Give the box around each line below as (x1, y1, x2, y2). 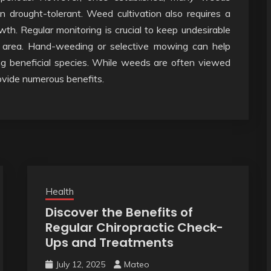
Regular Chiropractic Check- (45, 218, 223, 236)
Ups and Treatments (45, 233, 174, 251)
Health (45, 185, 74, 197)
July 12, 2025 (55, 258, 105, 270)
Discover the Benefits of (45, 203, 193, 221)
